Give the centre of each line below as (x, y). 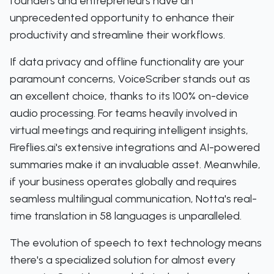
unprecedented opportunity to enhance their (122, 18)
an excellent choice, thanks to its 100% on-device (129, 96)
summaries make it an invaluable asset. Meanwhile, (135, 165)
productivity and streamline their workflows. (117, 35)
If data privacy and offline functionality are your (127, 62)
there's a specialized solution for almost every (123, 260)
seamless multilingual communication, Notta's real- (133, 199)
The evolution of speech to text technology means (136, 243)
